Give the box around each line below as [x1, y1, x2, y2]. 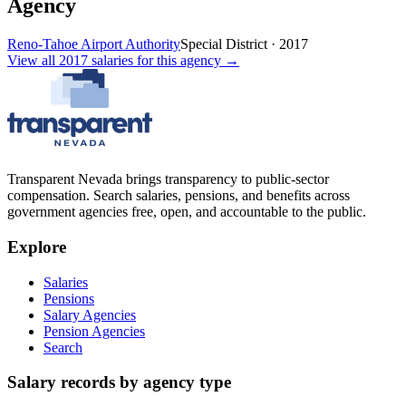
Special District [180, 36, 267, 53]
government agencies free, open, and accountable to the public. [7, 204, 366, 220]
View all [7, 53, 59, 69]
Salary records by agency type [7, 372, 231, 392]
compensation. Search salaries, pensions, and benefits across [7, 188, 350, 204]
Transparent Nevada [7, 171, 122, 188]
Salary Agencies [43, 306, 136, 323]
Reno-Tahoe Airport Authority [7, 36, 180, 53]
